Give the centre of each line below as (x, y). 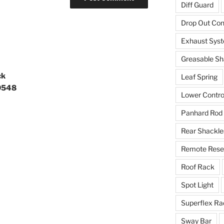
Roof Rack (197, 167)
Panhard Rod (201, 113)
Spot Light (197, 185)
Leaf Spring (199, 77)
